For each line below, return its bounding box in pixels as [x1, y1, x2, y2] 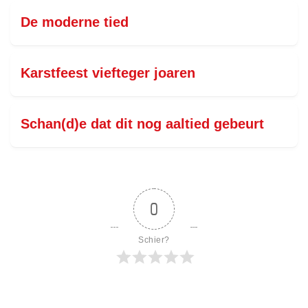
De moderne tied [21, 14, 129, 30]
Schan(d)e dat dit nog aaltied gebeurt [21, 116, 264, 131]
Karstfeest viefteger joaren [21, 65, 195, 80]
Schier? [138, 235, 170, 245]
